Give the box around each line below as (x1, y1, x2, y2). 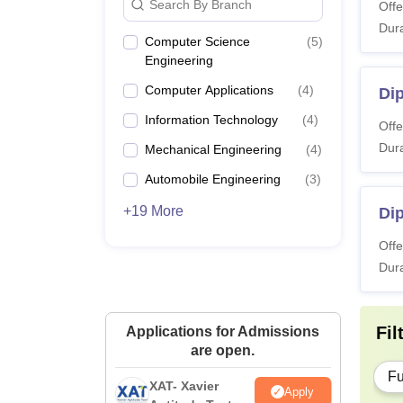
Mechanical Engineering (145, 142, 282, 157)
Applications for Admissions (126, 324, 320, 339)
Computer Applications (145, 83, 273, 97)
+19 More (123, 203, 184, 219)
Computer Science (145, 34, 250, 49)
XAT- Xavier (149, 379, 219, 393)
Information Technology (145, 112, 278, 127)
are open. (191, 343, 255, 358)
